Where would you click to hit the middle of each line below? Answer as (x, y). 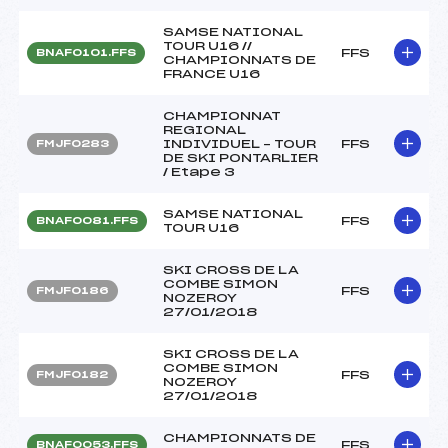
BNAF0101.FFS (86, 52)
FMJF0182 (72, 374)
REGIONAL (204, 129)
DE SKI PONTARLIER (240, 157)
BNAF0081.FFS (87, 220)
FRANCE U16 (211, 73)
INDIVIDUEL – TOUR (239, 143)
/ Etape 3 (199, 171)
